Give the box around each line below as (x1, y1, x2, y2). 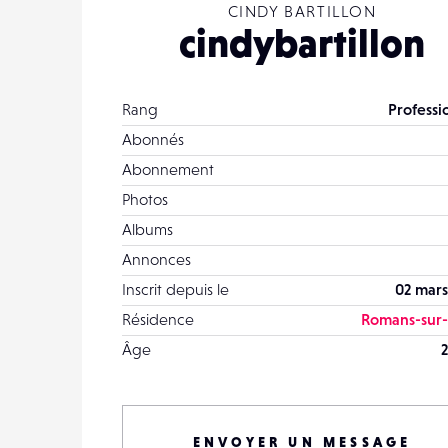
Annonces (122, 250, 191, 268)
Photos (122, 190, 168, 208)
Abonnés (122, 130, 184, 148)
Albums (122, 220, 173, 238)
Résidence (122, 310, 194, 328)
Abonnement (122, 160, 214, 178)
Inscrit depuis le (122, 280, 229, 298)
